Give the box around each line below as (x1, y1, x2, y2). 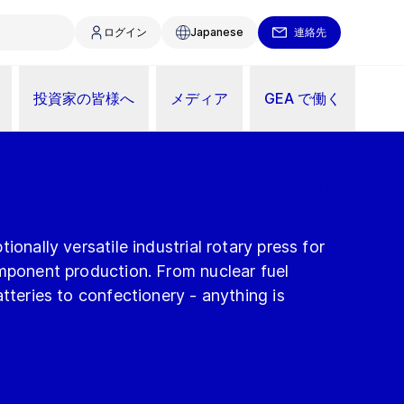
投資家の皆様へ (33, 88, 134, 107)
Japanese (190, 25, 243, 39)
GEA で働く (264, 88, 341, 107)
